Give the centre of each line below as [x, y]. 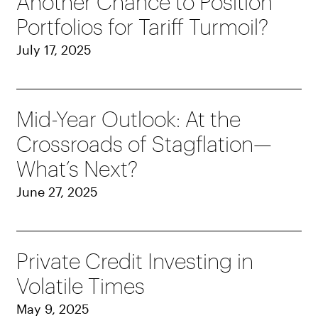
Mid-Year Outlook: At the [129, 119]
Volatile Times [81, 286]
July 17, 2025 [54, 50]
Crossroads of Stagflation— [144, 144]
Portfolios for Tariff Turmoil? [143, 27]
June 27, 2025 [57, 192]
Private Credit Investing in [135, 261]
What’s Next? [77, 169]
